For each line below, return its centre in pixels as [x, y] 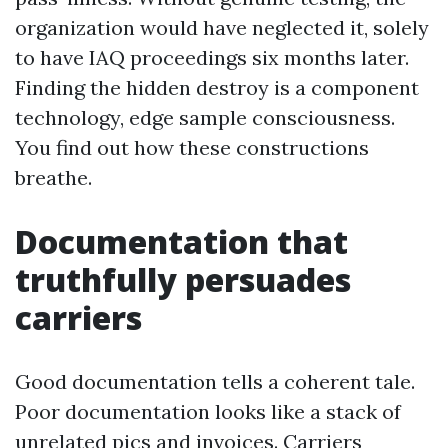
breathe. [53, 177]
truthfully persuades [183, 279]
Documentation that [181, 241]
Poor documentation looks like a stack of [208, 411]
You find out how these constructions [192, 147]
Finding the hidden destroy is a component [217, 87]
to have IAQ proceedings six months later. [212, 57]
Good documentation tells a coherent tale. [215, 381]
